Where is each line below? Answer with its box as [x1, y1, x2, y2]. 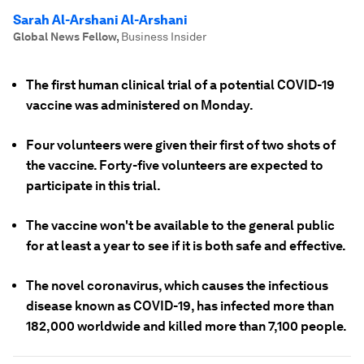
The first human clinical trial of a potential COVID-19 [26, 77, 335, 93]
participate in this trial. [26, 178, 161, 193]
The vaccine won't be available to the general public [26, 218, 335, 233]
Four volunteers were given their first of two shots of [26, 137, 336, 153]
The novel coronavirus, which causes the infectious [26, 278, 328, 293]
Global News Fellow [13, 30, 116, 43]
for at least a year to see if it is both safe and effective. [26, 238, 346, 253]
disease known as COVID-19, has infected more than [26, 298, 334, 314]
